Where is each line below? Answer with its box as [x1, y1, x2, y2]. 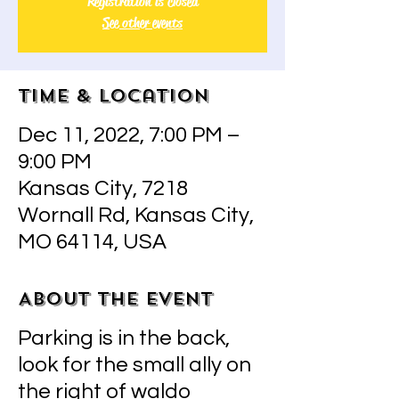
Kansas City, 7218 [18, 177, 188, 199]
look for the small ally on [18, 354, 251, 376]
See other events [102, 13, 183, 32]
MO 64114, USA [18, 231, 167, 253]
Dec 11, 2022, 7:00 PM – [18, 124, 240, 146]
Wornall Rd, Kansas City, [18, 204, 254, 226]
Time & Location [18, 84, 209, 108]
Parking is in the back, [18, 327, 230, 349]
